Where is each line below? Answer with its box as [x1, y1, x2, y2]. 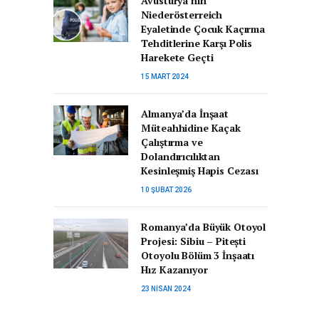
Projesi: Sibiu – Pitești [141, 234, 246, 248]
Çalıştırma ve [141, 135, 203, 149]
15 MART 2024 [141, 73, 189, 80]
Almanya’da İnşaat [141, 107, 229, 120]
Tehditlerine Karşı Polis [141, 36, 252, 50]
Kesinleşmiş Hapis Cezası [141, 164, 258, 177]
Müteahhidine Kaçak [141, 121, 241, 135]
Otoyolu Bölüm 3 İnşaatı [141, 249, 255, 262]
